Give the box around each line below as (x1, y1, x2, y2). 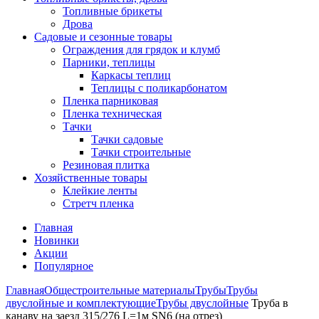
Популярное (34, 260, 93, 272)
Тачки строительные (91, 146, 191, 158)
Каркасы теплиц (91, 69, 171, 81)
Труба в (249, 297, 288, 309)
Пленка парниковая (63, 95, 158, 107)
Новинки (34, 234, 79, 246)
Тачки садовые (91, 133, 163, 145)
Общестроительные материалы (44, 284, 195, 296)
